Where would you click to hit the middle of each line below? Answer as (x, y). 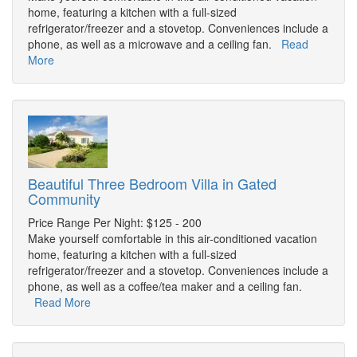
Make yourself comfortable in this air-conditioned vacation (173, 239)
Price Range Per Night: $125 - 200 (115, 223)
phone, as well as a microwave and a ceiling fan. (155, 44)
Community (64, 199)
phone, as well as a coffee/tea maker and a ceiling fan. (165, 286)
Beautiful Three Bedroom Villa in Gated (152, 184)
